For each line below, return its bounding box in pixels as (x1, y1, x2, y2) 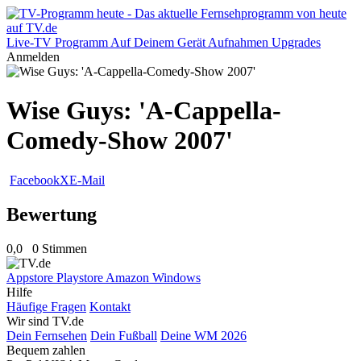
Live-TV (6, 35, 52, 49)
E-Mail (69, 172, 105, 187)
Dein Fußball (90, 328, 157, 342)
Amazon (106, 270, 152, 284)
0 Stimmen (32, 241, 87, 255)
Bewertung (6, 203, 97, 225)
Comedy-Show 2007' (6, 126, 233, 156)
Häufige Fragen (6, 299, 86, 313)
